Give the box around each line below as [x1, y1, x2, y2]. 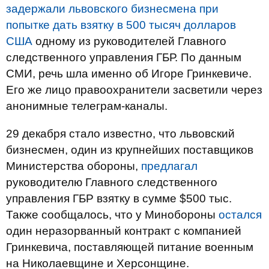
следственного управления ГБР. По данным [6, 50, 241, 64]
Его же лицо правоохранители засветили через [6, 83, 262, 96]
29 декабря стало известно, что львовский [6, 127, 235, 140]
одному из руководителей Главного [32, 34, 226, 47]
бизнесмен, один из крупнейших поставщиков [6, 143, 253, 156]
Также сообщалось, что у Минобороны [6, 208, 219, 221]
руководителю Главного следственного [6, 175, 217, 189]
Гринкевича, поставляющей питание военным [6, 240, 253, 253]
